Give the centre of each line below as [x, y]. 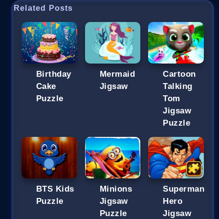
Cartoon [179, 74]
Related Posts [44, 8]
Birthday [54, 74]
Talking [178, 86]
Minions [116, 189]
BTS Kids [55, 189]
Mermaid [117, 74]
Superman [184, 189]
